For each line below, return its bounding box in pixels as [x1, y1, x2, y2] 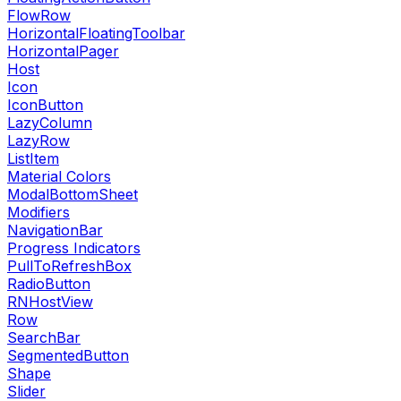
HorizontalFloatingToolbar [7, 24, 185, 42]
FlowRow [7, 6, 71, 24]
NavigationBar [7, 221, 103, 239]
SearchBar [7, 328, 81, 346]
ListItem [7, 149, 59, 167]
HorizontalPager [7, 42, 119, 60]
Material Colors [7, 167, 111, 185]
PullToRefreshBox [7, 257, 132, 275]
